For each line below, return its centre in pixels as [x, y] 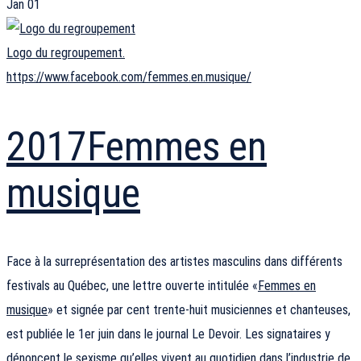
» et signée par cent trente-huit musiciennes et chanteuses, [199, 310]
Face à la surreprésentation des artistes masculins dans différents [174, 262]
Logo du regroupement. [66, 53]
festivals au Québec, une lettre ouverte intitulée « [132, 286]
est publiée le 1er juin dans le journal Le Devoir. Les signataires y [168, 334]
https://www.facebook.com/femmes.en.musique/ [129, 77]
